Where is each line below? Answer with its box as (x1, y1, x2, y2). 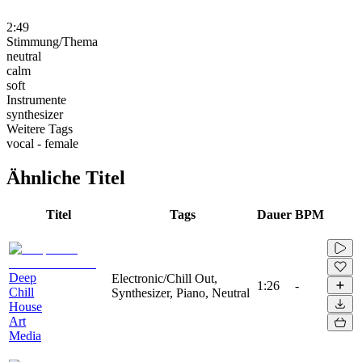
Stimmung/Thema (6, 34, 98, 48)
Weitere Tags (6, 121, 73, 136)
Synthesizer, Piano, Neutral (112, 285, 250, 300)
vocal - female (6, 136, 78, 150)
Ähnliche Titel (6, 166, 125, 188)
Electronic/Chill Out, (112, 271, 217, 285)
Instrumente (6, 92, 66, 107)
